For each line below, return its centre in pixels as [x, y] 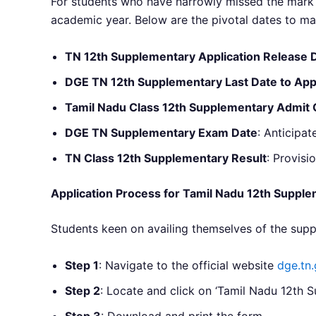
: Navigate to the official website [188, 265]
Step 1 [82, 265]
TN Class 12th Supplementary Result [166, 158]
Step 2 [83, 290]
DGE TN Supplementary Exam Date [161, 132]
